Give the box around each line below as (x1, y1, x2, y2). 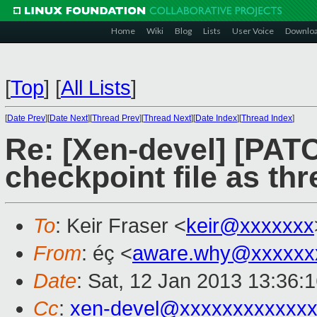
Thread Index (241, 113, 292, 123)
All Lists (61, 76, 131, 99)
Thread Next (144, 113, 191, 123)
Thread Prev (92, 113, 139, 123)
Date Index (195, 113, 237, 123)
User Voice (232, 25, 274, 36)
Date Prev (7, 113, 45, 123)
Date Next (50, 113, 88, 123)
